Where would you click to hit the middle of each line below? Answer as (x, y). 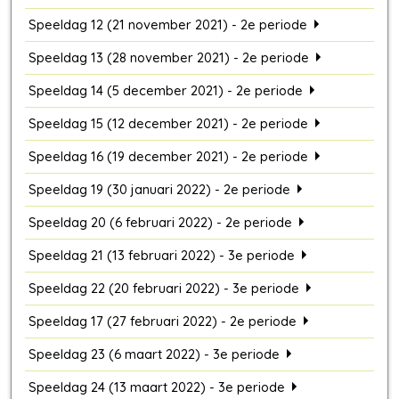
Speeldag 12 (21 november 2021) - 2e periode (168, 25)
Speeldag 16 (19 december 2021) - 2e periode (168, 157)
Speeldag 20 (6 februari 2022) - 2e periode (160, 223)
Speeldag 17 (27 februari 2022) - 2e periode (163, 322)
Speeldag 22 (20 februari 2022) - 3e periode (164, 289)
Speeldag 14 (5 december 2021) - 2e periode (166, 91)
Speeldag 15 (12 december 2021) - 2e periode (168, 124)
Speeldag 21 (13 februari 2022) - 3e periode (162, 256)
